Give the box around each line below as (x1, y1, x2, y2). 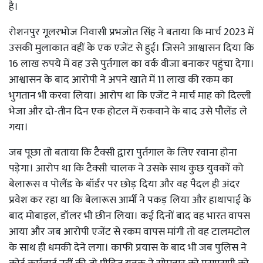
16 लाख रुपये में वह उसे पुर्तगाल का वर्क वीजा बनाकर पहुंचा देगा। (9, 55, 254, 73)
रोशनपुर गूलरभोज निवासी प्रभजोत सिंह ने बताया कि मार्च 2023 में (9, 23, 254, 41)
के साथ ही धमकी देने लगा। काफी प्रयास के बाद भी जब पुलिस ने (9, 238, 247, 257)
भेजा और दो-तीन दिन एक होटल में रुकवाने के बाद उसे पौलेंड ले (9, 102, 247, 120)
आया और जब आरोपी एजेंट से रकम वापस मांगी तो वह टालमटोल (9, 222, 250, 241)
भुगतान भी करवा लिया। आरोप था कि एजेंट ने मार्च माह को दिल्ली (9, 86, 251, 104)
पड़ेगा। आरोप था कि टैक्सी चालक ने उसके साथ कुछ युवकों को (9, 159, 244, 177)
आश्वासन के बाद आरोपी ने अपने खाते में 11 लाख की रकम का (9, 70, 233, 89)
